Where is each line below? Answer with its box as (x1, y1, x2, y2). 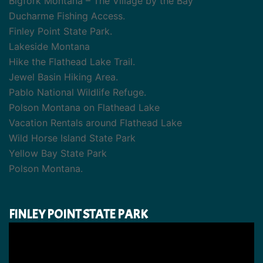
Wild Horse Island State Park (9, 132, 136, 144)
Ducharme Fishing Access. (9, 10, 125, 22)
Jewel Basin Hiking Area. (9, 71, 118, 83)
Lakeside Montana (9, 41, 90, 53)
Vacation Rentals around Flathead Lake (9, 117, 182, 129)
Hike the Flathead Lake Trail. (9, 56, 135, 68)
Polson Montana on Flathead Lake (9, 102, 160, 114)
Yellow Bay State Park (9, 147, 107, 160)
